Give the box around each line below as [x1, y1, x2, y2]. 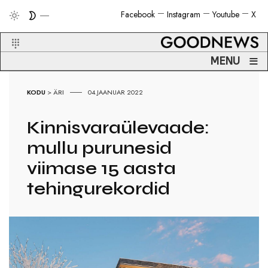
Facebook [121, 8, 155, 20]
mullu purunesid [27, 137, 172, 159]
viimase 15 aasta [27, 157, 176, 179]
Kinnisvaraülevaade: [27, 117, 210, 139]
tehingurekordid [27, 178, 170, 200]
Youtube [212, 8, 239, 20]
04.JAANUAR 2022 [88, 87, 144, 98]
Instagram [167, 8, 200, 20]
